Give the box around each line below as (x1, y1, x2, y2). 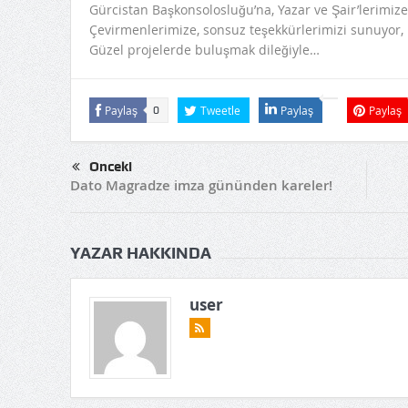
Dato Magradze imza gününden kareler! (69, 176, 332, 196)
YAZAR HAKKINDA (69, 243, 211, 263)
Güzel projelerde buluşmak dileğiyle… (88, 41, 320, 59)
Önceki (88, 158, 132, 176)
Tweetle (199, 103, 240, 118)
